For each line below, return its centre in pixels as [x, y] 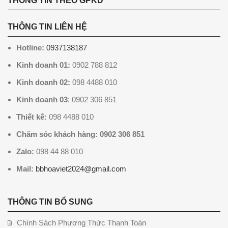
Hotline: [30, 48]
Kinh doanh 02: [43, 82]
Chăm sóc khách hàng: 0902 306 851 [80, 134]
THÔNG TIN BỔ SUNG [50, 202]
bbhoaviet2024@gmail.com [81, 169]
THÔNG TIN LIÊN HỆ [47, 27]
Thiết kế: [32, 117]
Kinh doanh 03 [42, 100]
